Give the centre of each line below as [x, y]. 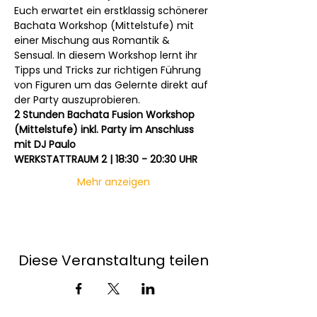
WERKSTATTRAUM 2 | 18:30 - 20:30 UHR [106, 159]
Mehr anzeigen [113, 182]
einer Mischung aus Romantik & [93, 40]
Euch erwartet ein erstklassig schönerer [113, 11]
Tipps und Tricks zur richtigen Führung [109, 70]
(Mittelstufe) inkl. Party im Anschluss [105, 129]
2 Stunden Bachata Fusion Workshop [106, 115]
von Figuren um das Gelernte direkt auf [113, 85]
